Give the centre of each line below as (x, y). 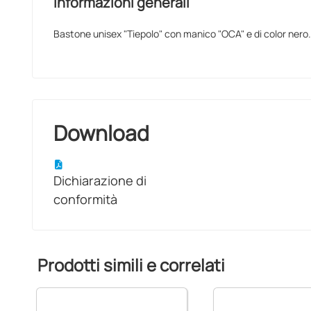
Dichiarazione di (100, 180)
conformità (85, 199)
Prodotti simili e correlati (131, 265)
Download (101, 133)
